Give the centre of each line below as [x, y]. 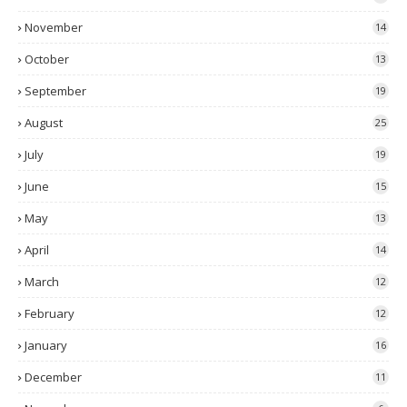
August [44, 123]
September [55, 91]
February [50, 313]
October [47, 59]
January [46, 345]
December [53, 377]
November [54, 27]
